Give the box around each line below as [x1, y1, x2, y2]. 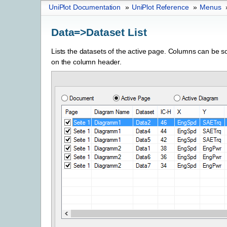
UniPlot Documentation [49, 3, 121, 11]
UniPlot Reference [131, 3, 189, 11]
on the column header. [51, 58, 122, 66]
